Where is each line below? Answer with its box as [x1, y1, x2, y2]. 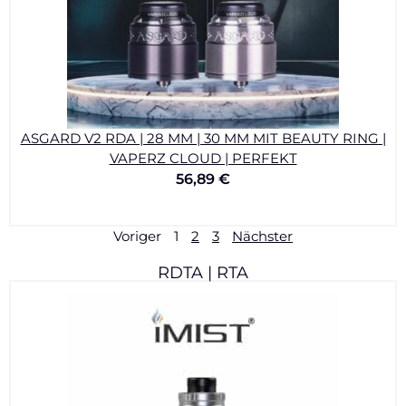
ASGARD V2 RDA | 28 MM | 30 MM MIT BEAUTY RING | [20, 130, 386, 147]
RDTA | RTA [158, 263, 248, 282]
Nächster [232, 227, 293, 245]
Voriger [113, 227, 161, 245]
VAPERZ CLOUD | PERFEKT [109, 150, 297, 167]
